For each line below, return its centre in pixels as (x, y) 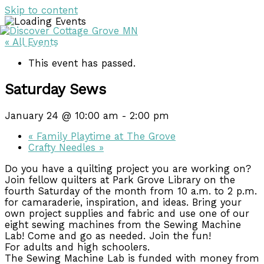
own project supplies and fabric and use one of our (127, 213)
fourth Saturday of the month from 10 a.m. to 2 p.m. (131, 191)
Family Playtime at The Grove (104, 137)
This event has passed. (82, 63)
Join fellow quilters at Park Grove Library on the (120, 180)
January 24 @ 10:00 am (62, 115)
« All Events (32, 42)
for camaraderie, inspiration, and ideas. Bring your (123, 202)
